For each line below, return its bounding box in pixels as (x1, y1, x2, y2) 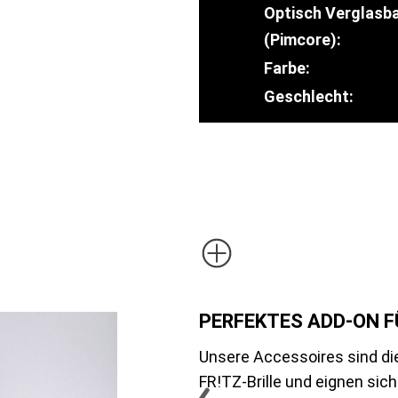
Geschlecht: (264, 86, 354, 106)
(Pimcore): (264, 29, 341, 49)
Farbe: (264, 58, 310, 77)
